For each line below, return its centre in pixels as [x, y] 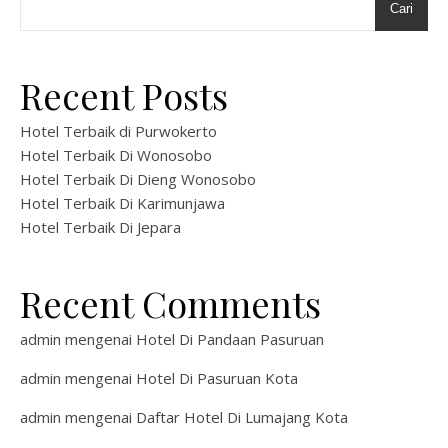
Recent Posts [124, 95]
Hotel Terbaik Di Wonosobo [116, 155]
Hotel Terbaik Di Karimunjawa [122, 203]
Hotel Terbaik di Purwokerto [118, 131]
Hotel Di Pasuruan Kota [217, 378]
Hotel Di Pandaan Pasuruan [230, 339]
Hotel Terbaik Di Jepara [100, 227]
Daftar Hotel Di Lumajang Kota [242, 417]
